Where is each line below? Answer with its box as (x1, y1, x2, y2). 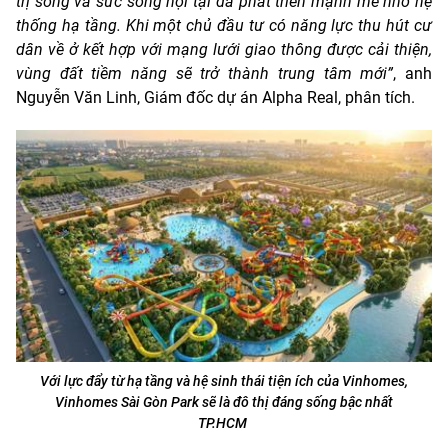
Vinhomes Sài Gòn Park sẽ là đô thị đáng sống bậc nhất (55, 393, 393, 410)
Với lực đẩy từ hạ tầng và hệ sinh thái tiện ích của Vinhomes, (40, 372, 408, 389)
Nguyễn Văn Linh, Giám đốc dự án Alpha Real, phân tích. (16, 88, 415, 107)
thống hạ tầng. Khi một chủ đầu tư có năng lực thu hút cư (16, 16, 432, 35)
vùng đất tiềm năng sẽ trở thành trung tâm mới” (16, 64, 394, 83)
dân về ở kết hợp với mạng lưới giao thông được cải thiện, (16, 40, 432, 59)
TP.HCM (198, 414, 250, 431)
